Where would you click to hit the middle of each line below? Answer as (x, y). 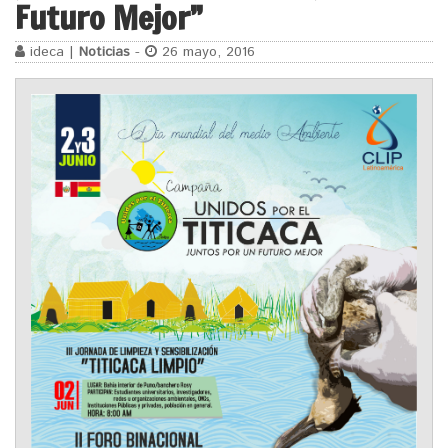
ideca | (52, 52)
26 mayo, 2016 (206, 52)
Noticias (104, 52)
